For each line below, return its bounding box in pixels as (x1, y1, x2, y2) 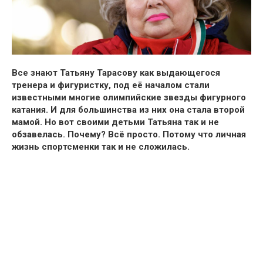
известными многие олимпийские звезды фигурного (12, 92, 246, 103)
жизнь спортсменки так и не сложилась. (12, 141, 190, 153)
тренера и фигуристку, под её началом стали (12, 80, 210, 91)
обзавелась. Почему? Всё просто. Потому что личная (12, 129, 246, 140)
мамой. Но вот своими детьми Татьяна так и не (12, 117, 219, 128)
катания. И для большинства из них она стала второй (12, 104, 245, 116)
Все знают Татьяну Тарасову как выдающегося (12, 68, 220, 79)
